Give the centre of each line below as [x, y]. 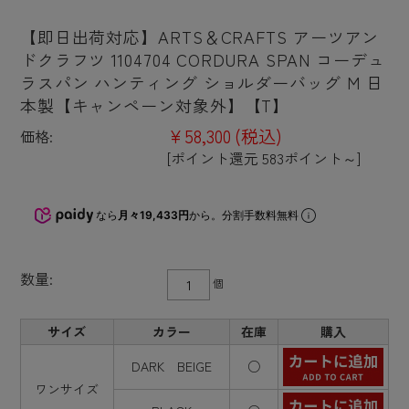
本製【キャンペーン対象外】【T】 [155, 105]
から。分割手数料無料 [245, 215]
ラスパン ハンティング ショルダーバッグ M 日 [201, 82]
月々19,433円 [153, 215]
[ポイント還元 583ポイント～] [263, 157]
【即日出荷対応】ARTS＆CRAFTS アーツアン [199, 36]
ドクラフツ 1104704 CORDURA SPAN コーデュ [202, 59]
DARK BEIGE [171, 366]
